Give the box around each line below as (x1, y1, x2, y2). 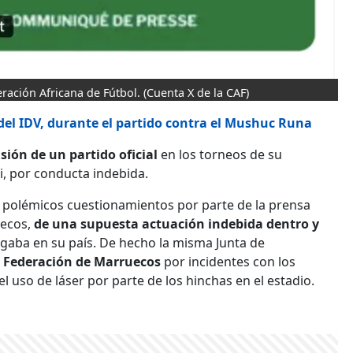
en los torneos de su (161, 146, 282, 164)
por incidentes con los (161, 253, 295, 271)
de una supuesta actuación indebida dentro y (34, 215, 319, 233)
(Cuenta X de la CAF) (143, 85, 249, 101)
